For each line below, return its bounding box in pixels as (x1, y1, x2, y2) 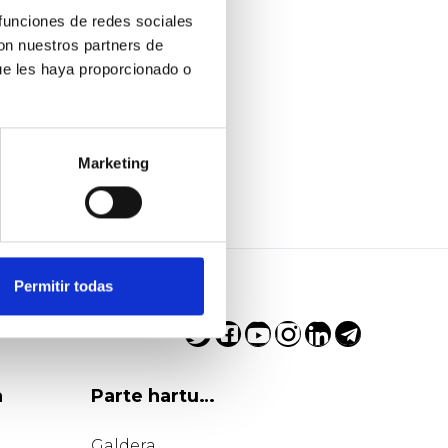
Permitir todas (14, 277, 113, 295)
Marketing (78, 154, 149, 172)
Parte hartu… (90, 385, 215, 407)
